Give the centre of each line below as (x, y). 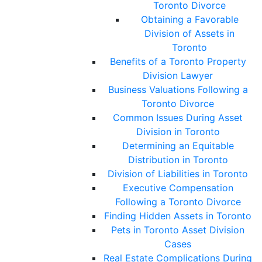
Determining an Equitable (178, 146)
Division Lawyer (178, 76)
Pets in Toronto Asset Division (178, 230)
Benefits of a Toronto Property (178, 62)
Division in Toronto (178, 132)
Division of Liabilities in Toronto (178, 174)
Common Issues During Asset (178, 118)
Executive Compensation (178, 188)
